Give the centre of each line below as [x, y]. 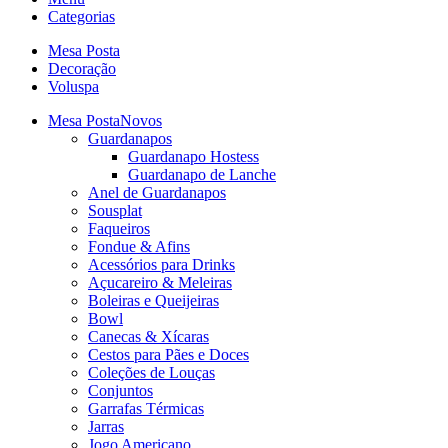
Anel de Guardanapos [157, 192]
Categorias [81, 16]
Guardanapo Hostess [193, 156]
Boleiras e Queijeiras [153, 300]
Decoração [82, 68]
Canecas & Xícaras [148, 336]
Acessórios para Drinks [161, 264]
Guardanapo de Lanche [202, 174]
